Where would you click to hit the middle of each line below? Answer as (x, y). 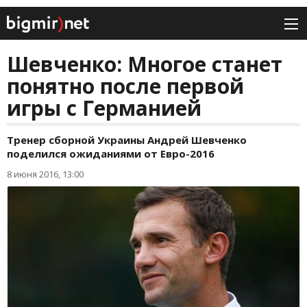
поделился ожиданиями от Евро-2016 (111, 154)
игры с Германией (104, 108)
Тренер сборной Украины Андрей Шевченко (127, 140)
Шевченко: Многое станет (145, 64)
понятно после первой (125, 86)
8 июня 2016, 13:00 (45, 174)
